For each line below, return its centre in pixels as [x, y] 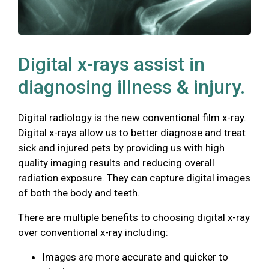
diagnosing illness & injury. [131, 87]
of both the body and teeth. [80, 192]
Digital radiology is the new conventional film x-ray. [132, 117]
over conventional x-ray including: [93, 232]
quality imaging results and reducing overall [116, 162]
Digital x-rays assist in [111, 64]
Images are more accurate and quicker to [135, 257]
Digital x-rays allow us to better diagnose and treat [132, 132]
